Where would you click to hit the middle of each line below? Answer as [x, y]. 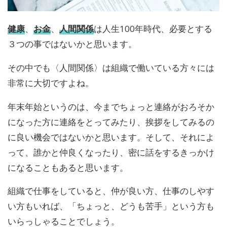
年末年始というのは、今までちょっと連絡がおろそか [111, 106]
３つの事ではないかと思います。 [72, 44]
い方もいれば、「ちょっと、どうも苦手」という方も [111, 206]
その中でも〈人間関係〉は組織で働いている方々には [111, 67]
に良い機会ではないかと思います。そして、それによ [111, 137]
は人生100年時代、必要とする [153, 28]
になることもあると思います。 [68, 167]
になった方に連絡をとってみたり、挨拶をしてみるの [111, 122]
